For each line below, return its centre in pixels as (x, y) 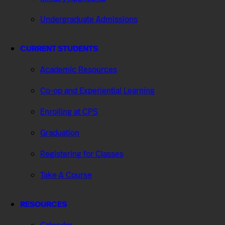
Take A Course (66, 175)
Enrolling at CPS (69, 112)
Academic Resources (79, 70)
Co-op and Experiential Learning (97, 91)
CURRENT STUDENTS (59, 49)
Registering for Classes (82, 154)
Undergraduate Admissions (89, 20)
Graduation (60, 133)
